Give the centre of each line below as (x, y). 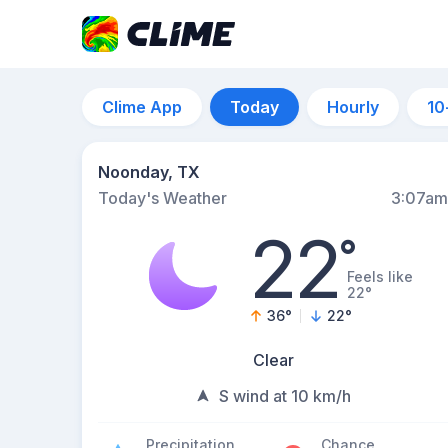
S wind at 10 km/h (285, 396)
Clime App (142, 107)
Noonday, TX (149, 172)
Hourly (353, 107)
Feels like (380, 276)
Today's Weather (162, 198)
